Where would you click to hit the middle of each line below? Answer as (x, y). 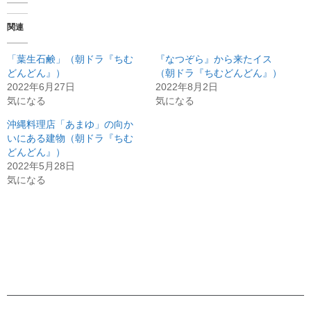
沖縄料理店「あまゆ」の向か (70, 124)
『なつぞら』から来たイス (214, 59)
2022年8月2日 (187, 86)
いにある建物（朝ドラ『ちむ (70, 138)
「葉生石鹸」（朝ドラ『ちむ (70, 59)
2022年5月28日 (41, 166)
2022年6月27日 (41, 86)
